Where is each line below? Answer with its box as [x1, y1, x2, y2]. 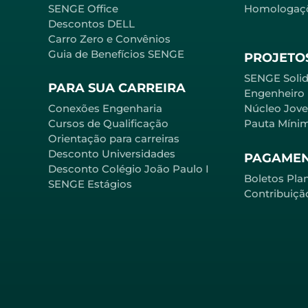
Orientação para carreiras [48, 132, 179, 146]
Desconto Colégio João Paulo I [48, 162, 209, 176]
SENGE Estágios [48, 177, 132, 191]
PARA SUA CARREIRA [48, 80, 186, 96]
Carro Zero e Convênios [48, 32, 170, 45]
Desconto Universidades [48, 147, 175, 161]
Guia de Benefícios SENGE [48, 47, 184, 60]
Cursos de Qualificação [48, 117, 168, 131]
